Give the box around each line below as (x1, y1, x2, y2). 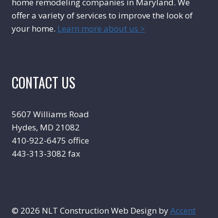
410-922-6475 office (12, 135, 89, 146)
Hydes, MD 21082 (12, 122, 80, 133)
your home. (12, 23, 57, 34)
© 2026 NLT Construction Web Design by (12, 205, 170, 216)
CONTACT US (12, 73, 75, 92)
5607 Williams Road (12, 109, 89, 120)
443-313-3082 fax (12, 148, 80, 159)
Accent (170, 205, 196, 216)
